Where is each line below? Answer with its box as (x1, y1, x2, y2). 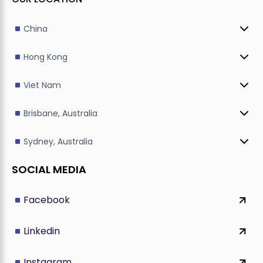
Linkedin (23, 224, 60, 238)
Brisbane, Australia (23, 107, 97, 119)
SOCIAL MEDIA (12, 161, 86, 177)
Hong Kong (23, 50, 68, 63)
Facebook (23, 193, 70, 207)
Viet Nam (23, 79, 61, 91)
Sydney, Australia (23, 135, 93, 147)
